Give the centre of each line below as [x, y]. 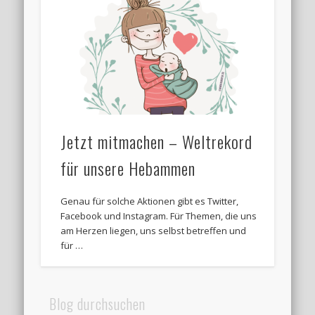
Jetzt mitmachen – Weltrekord [157, 142]
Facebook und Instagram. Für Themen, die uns [159, 216]
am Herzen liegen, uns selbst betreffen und [154, 231]
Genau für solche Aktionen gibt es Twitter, [150, 201]
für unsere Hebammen [128, 168]
